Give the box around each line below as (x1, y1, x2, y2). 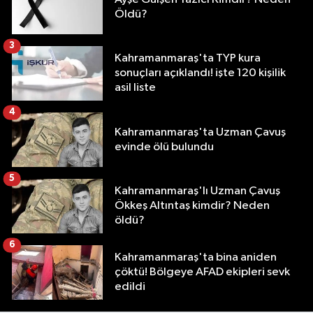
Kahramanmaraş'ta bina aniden (115, 252, 277, 264)
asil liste (115, 82, 156, 94)
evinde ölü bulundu (115, 140, 214, 153)
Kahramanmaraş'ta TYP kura (115, 52, 261, 65)
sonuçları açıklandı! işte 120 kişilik (115, 67, 286, 80)
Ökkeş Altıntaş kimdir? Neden (115, 200, 270, 212)
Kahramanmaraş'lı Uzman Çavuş (115, 185, 280, 198)
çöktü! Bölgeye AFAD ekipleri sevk (115, 266, 290, 279)
